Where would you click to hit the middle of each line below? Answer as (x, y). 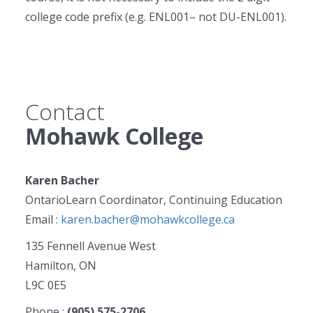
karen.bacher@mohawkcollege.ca (148, 219)
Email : (43, 219)
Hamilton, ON (61, 265)
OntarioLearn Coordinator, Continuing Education (154, 200)
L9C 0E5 (46, 285)
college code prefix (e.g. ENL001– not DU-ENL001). (156, 17)
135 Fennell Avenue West (90, 246)
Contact (65, 111)
